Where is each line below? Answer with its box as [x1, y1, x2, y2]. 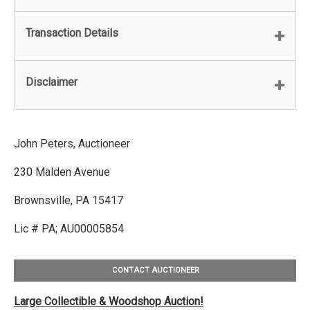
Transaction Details [26, 26, 118, 39]
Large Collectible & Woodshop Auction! [14, 294, 203, 308]
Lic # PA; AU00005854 [14, 221, 124, 235]
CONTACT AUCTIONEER [111, 266, 199, 275]
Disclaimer [26, 75, 77, 89]
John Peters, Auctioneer [14, 136, 130, 150]
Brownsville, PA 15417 [14, 193, 123, 207]
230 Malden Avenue [14, 165, 110, 179]
